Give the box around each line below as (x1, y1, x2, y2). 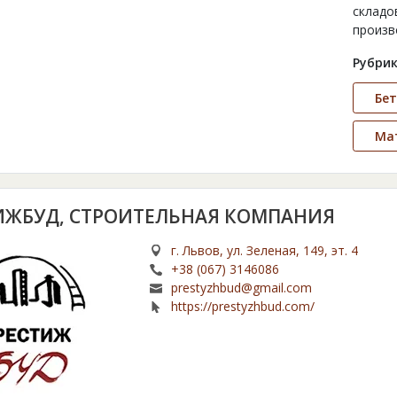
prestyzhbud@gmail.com (171, 279, 313, 297)
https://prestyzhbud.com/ (171, 298, 315, 315)
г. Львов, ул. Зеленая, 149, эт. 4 (171, 242, 359, 260)
